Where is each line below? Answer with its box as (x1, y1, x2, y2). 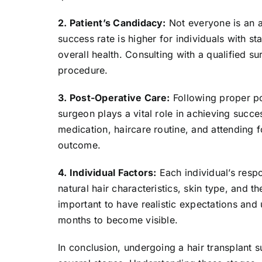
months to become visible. (58, 213, 178, 226)
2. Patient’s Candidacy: (58, 16, 166, 29)
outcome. (58, 139, 101, 151)
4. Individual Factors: (58, 166, 157, 178)
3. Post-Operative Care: (58, 91, 170, 104)
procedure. (58, 64, 108, 76)
